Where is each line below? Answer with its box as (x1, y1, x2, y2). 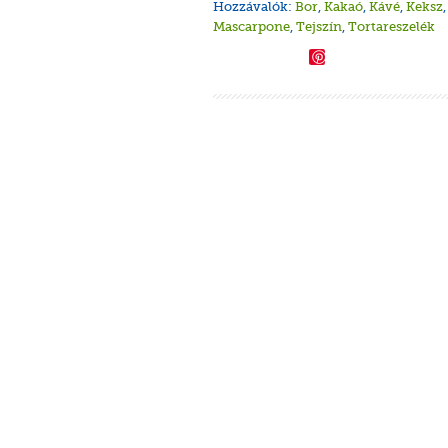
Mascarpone (213, 19, 290, 34)
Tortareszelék (348, 19, 435, 34)
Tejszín (296, 19, 342, 34)
